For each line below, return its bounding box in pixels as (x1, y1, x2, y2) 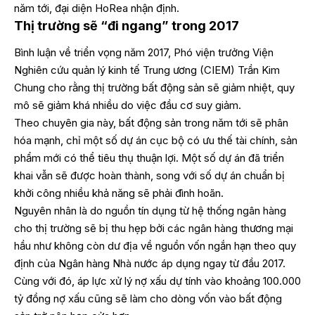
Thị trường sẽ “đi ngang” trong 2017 (14, 18, 239, 33)
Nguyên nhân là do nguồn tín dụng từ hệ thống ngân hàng (14, 204, 286, 217)
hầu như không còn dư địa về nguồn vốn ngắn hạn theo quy (14, 239, 296, 252)
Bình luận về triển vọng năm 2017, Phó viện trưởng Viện (14, 46, 274, 59)
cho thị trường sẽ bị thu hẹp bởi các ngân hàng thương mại (14, 221, 293, 235)
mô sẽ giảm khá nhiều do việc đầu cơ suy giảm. (14, 98, 241, 112)
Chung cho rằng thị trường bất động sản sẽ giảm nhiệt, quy (14, 81, 295, 94)
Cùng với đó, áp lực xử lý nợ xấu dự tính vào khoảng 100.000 (14, 274, 301, 288)
